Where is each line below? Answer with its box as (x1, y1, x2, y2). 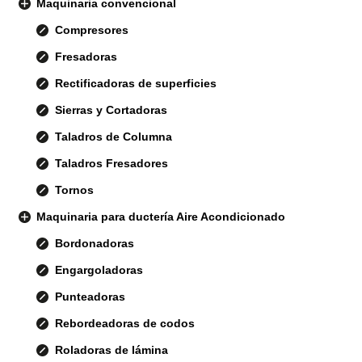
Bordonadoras (54, 237, 134, 250)
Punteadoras (54, 290, 125, 304)
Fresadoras (54, 50, 117, 64)
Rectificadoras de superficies (54, 77, 217, 90)
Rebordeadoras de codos (54, 317, 195, 330)
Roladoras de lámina (54, 343, 168, 357)
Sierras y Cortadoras (54, 103, 167, 117)
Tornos (54, 183, 94, 197)
